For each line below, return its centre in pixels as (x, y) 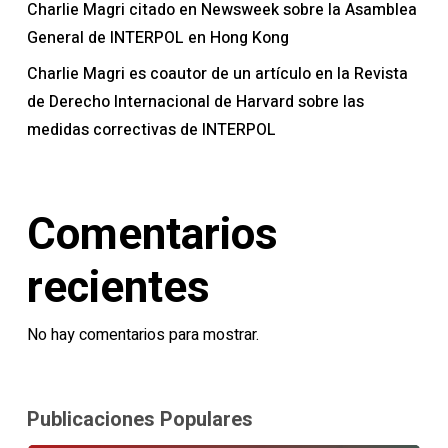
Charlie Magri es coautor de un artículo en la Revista (217, 73)
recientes (118, 286)
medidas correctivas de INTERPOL (151, 129)
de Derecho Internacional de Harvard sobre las (195, 101)
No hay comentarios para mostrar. (142, 334)
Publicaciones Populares (139, 418)
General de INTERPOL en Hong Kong (157, 37)
